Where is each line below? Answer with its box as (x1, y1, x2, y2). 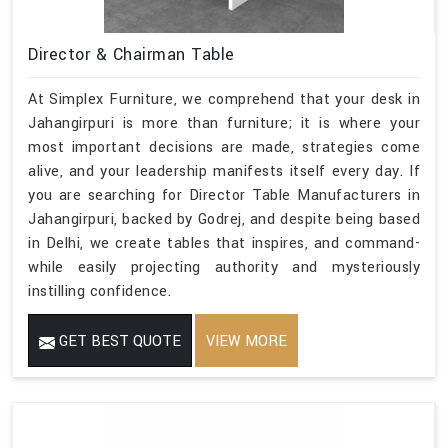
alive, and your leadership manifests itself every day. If (28, 161, 420, 183)
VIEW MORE (206, 331, 287, 353)
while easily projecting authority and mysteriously (28, 257, 420, 279)
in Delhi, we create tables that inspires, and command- (28, 233, 420, 255)
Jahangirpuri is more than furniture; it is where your (28, 113, 420, 135)
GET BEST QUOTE (55, 331, 181, 353)
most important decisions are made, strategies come (28, 137, 420, 159)
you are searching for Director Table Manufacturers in (28, 185, 420, 207)
